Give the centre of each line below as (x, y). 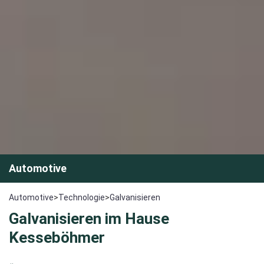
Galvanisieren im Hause (89, 219)
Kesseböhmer (57, 238)
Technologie (82, 198)
